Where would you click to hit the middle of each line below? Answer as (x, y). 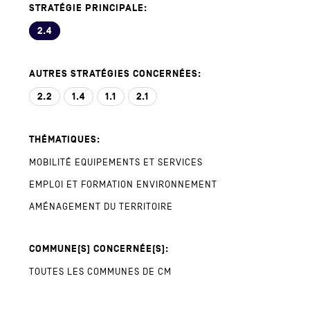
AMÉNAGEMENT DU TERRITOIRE (101, 207)
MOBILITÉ (50, 163)
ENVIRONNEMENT (176, 185)
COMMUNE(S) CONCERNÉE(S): (99, 249)
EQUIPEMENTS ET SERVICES (138, 163)
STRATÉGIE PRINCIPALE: (88, 8)
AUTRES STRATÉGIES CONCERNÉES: (115, 74)
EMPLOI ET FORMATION (81, 185)
